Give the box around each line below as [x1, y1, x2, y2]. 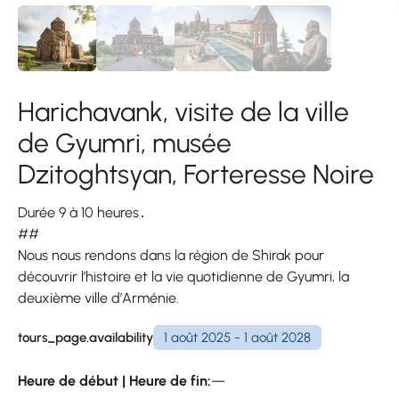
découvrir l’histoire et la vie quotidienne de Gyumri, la [18, 268, 349, 286]
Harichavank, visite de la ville [18, 95, 349, 129]
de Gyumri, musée [18, 126, 232, 160]
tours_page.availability [18, 329, 153, 346]
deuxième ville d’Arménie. [18, 289, 179, 307]
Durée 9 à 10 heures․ [18, 204, 146, 222]
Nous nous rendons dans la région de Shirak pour [18, 247, 324, 265]
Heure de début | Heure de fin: [18, 372, 211, 390]
